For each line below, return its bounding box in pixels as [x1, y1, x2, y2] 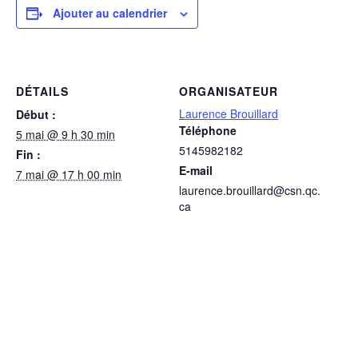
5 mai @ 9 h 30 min [16, 125, 115, 142]
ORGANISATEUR [179, 82, 278, 99]
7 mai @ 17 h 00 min [16, 165, 121, 182]
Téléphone [179, 121, 237, 138]
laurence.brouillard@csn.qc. [179, 181, 320, 198]
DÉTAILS [16, 82, 69, 99]
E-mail [179, 161, 213, 178]
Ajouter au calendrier [53, 5, 167, 21]
